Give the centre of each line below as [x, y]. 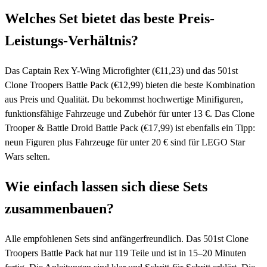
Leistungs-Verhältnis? [72, 41]
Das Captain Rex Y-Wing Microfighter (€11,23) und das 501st [121, 71]
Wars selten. [27, 157]
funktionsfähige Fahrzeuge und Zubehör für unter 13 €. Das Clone [130, 114]
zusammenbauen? [59, 209]
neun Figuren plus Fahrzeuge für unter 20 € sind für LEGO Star [125, 142]
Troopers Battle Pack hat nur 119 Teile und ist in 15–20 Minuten [125, 253]
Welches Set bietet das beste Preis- [110, 19]
